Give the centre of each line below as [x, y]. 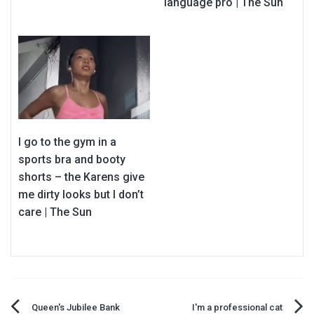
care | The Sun [55, 212]
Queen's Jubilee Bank [76, 307]
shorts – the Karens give [81, 177]
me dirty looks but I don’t [81, 194]
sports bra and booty [72, 159]
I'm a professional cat [237, 307]
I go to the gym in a [67, 142]
